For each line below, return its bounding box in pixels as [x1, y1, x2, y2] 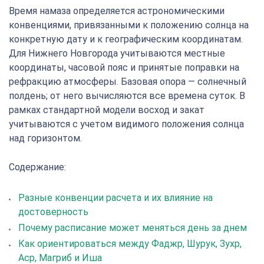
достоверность [18, 206, 88, 217]
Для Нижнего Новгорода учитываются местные [9, 48, 225, 59]
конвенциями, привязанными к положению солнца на [9, 19, 249, 31]
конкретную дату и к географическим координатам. [9, 34, 243, 45]
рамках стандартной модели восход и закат [9, 104, 204, 115]
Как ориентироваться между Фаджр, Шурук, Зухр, [18, 238, 242, 249]
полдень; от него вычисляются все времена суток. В [9, 90, 245, 101]
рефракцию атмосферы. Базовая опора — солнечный [9, 76, 246, 87]
